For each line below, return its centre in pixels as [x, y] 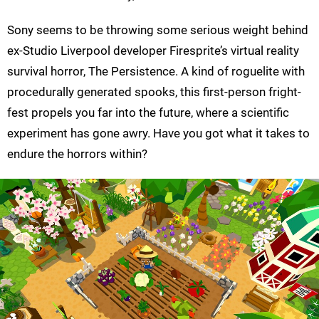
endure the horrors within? [77, 154]
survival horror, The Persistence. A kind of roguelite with [156, 72]
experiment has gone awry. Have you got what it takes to [158, 134]
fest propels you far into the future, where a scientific [148, 113]
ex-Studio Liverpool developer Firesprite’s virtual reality [153, 51]
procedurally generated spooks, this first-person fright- [154, 92]
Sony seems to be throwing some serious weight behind [158, 30]
